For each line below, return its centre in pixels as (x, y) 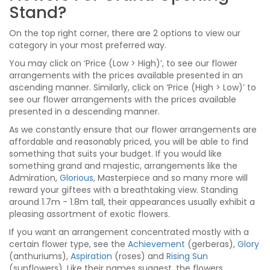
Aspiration (91, 256)
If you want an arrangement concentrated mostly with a (129, 232)
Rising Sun (187, 256)
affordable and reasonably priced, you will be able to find (129, 141)
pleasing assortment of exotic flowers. (89, 214)
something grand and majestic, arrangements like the (123, 165)
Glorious (77, 177)
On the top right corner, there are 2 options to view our (125, 33)
